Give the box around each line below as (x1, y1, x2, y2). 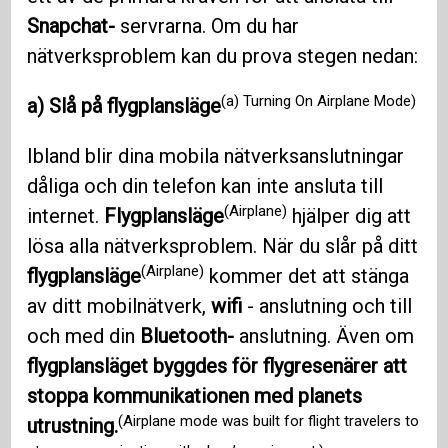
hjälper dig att (287, 204, 412, 229)
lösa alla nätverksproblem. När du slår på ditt (27, 234, 419, 259)
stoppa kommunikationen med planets (27, 384, 363, 409)
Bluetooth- (140, 324, 235, 349)
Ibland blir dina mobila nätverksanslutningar (27, 144, 405, 169)
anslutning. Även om (234, 324, 415, 349)
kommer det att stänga (204, 264, 410, 289)
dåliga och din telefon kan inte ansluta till (27, 174, 384, 199)
